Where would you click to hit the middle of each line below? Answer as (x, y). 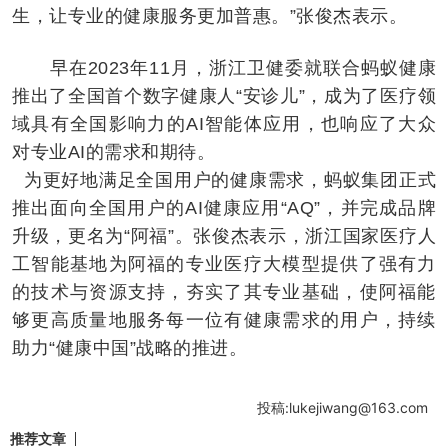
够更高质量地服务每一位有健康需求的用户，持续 (224, 319)
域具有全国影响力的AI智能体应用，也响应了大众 (224, 123)
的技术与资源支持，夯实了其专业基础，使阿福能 (224, 291)
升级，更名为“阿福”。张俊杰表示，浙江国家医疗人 (224, 235)
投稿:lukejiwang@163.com (342, 407)
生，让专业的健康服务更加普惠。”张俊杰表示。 (209, 15)
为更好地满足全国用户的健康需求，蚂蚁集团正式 (224, 179)
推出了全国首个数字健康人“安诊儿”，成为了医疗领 (224, 95)
